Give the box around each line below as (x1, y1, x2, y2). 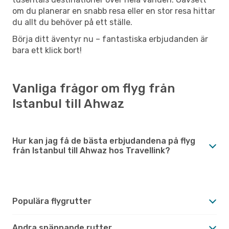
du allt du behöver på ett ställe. (12, 17, 132, 27)
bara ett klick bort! (12, 45, 82, 55)
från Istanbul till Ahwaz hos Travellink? (12, 145, 170, 155)
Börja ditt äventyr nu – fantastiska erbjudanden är (12, 34, 208, 44)
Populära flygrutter (12, 196, 91, 206)
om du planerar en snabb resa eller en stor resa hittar (12, 6, 215, 16)
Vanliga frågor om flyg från (12, 81, 175, 96)
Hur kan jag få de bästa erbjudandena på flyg (12, 135, 195, 146)
